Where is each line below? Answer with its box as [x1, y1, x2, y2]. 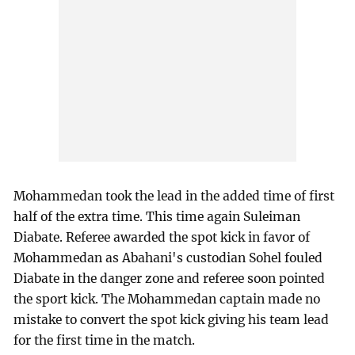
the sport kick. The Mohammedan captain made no [13, 292, 321, 307]
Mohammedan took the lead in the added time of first [13, 189, 335, 204]
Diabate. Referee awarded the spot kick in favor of [13, 230, 311, 246]
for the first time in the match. [13, 333, 196, 349]
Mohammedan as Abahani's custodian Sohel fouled [13, 250, 323, 266]
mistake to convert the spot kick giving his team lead [13, 312, 330, 328]
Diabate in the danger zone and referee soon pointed [13, 271, 326, 287]
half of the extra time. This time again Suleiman [13, 209, 301, 225]
